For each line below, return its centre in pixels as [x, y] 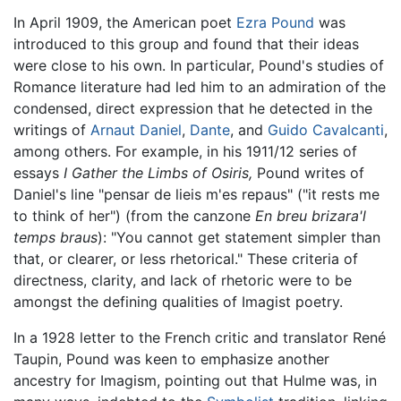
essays [38, 172]
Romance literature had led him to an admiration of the [200, 86]
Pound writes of [308, 172]
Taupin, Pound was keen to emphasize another [171, 358]
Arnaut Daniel [136, 129]
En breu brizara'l [311, 215]
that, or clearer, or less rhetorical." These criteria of [186, 258]
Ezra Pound [275, 22]
